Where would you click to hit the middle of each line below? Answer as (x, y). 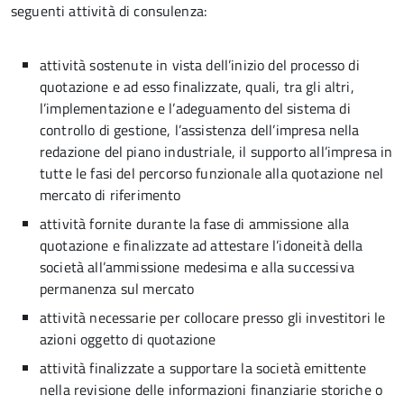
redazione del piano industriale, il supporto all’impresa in (216, 151)
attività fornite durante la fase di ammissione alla (195, 224)
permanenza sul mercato (117, 289)
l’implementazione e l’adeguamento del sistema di (195, 108)
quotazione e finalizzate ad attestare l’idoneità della (202, 245)
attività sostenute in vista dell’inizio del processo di (200, 65)
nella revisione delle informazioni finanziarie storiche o (211, 390)
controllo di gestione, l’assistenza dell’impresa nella (200, 130)
